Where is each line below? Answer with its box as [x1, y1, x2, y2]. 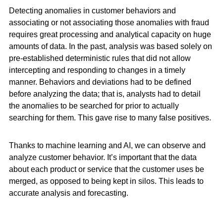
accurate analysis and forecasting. [8, 189, 128, 197]
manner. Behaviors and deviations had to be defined [8, 78, 191, 86]
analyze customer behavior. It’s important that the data [8, 153, 197, 162]
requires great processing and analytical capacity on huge [8, 30, 211, 39]
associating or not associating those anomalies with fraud [8, 18, 209, 27]
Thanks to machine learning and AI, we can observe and [8, 141, 206, 150]
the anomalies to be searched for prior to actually [8, 102, 179, 110]
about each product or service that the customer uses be [8, 165, 204, 173]
